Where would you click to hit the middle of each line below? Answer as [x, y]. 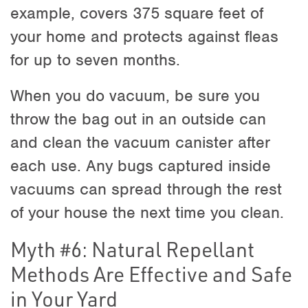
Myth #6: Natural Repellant [132, 249]
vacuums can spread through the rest [146, 189]
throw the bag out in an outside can [138, 119]
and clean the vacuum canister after [140, 142]
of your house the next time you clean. [147, 212]
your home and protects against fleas [144, 36]
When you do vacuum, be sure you [135, 95]
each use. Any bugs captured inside [141, 165]
